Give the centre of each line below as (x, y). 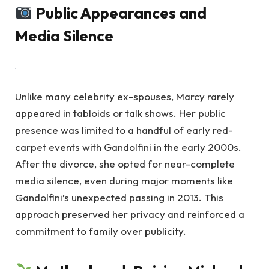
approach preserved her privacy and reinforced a (130, 214)
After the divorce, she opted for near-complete (125, 163)
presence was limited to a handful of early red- (124, 130)
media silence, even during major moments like (124, 180)
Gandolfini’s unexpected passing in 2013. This (119, 197)
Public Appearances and (121, 13)
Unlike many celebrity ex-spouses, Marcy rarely (125, 96)
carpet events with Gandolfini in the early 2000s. (128, 147)
